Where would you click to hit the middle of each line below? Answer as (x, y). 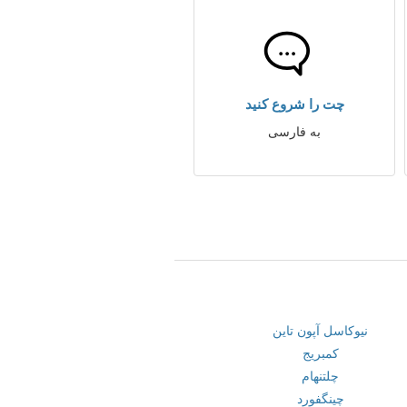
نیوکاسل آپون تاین (321, 331)
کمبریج (320, 353)
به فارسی (294, 132)
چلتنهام (321, 376)
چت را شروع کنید (294, 104)
